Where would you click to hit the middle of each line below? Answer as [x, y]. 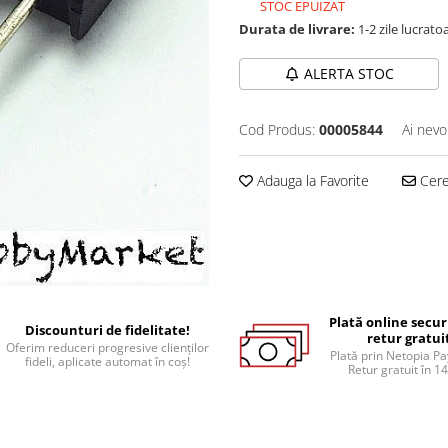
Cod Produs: [277, 129]
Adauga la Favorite [311, 180]
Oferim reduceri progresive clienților [107, 348]
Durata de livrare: [297, 28]
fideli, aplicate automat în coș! [107, 362]
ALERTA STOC [348, 73]
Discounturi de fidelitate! [107, 330]
